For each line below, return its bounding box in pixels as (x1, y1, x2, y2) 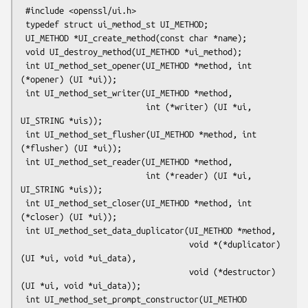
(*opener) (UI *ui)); (21, 74, 117, 84)
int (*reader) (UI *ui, (21, 170, 146, 180)
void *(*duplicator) (21, 239, 189, 249)
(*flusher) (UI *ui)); (21, 142, 122, 153)
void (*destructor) (21, 266, 189, 276)
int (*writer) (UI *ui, (21, 101, 146, 111)
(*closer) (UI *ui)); (21, 211, 117, 221)
